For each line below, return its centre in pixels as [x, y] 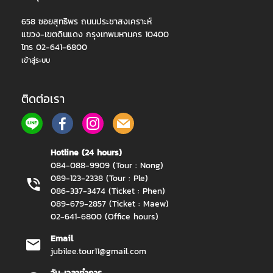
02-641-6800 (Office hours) [105, 216]
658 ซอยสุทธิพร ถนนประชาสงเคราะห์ [87, 21]
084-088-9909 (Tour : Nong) [107, 165]
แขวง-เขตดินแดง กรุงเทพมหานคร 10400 [95, 34]
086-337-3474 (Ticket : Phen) [108, 191]
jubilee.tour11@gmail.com [98, 251]
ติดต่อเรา [43, 98]
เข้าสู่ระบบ [36, 60]
